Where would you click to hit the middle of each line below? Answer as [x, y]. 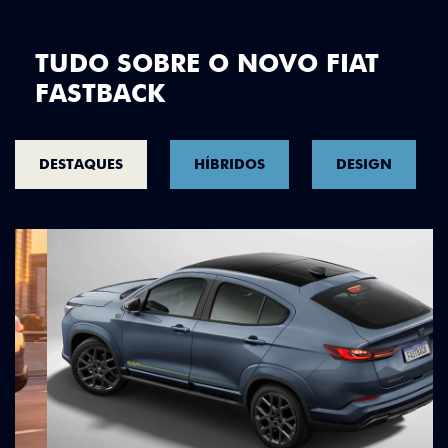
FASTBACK [100, 93]
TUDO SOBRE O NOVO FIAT [207, 63]
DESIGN [364, 164]
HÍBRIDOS [229, 164]
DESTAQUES [81, 164]
